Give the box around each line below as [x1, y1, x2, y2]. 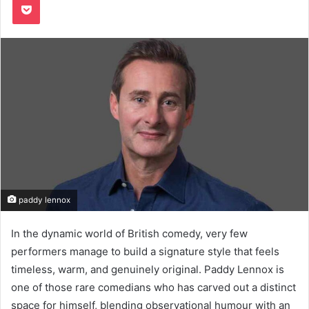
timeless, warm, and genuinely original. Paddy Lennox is [11, 262, 284, 276]
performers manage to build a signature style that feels [11, 244, 279, 258]
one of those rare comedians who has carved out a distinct [11, 280, 296, 294]
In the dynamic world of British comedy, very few [11, 226, 248, 240]
